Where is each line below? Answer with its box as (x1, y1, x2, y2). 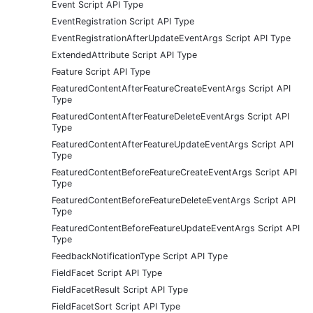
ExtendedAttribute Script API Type (52, 49, 197, 60)
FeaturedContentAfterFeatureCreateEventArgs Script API (52, 82, 291, 94)
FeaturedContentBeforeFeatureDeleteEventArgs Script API (52, 194, 296, 205)
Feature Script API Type (52, 66, 150, 77)
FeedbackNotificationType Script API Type (52, 250, 228, 261)
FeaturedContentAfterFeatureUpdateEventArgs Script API (52, 138, 293, 150)
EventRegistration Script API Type (52, 15, 194, 27)
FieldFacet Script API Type (52, 267, 162, 278)
